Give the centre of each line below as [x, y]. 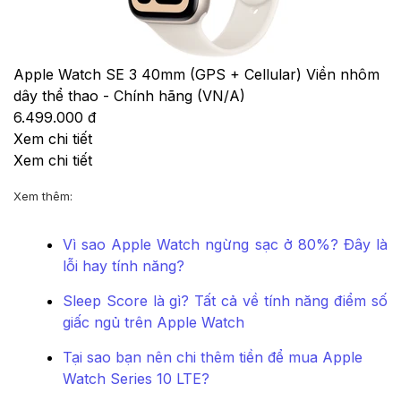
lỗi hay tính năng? [124, 266]
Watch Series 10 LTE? [136, 379]
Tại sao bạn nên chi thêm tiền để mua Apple [213, 358]
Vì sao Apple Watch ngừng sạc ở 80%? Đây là [225, 245]
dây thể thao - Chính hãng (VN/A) [129, 96]
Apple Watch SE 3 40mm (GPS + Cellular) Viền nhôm [196, 75]
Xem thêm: [43, 196]
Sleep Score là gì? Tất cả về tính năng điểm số [225, 301]
